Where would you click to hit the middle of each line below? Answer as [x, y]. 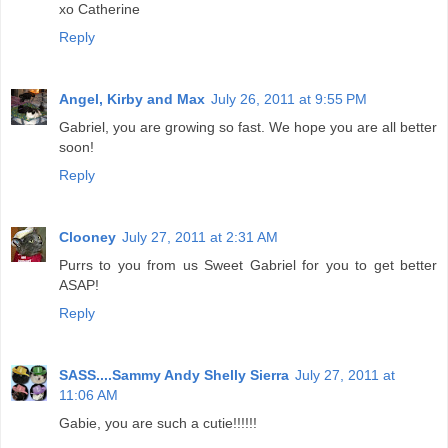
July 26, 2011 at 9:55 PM [289, 98]
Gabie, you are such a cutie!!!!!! [158, 422]
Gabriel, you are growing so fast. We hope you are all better [248, 126]
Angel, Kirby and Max [132, 98]
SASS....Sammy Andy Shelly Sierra [174, 374]
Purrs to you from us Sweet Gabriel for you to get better [248, 264]
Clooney [87, 236]
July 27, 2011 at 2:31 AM [200, 236]
